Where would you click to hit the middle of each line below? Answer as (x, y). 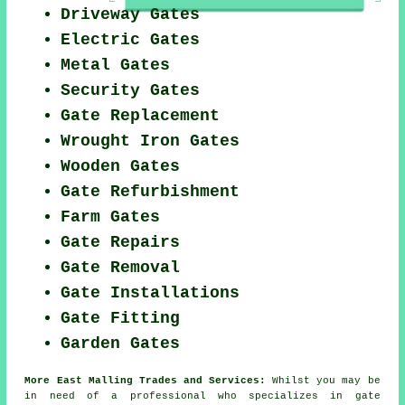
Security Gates (131, 91)
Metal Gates (116, 66)
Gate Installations (151, 293)
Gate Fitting (121, 319)
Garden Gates (121, 344)
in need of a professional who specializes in (190, 396)
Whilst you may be (323, 381)
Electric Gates (131, 40)
